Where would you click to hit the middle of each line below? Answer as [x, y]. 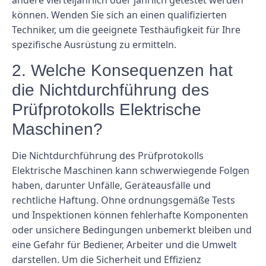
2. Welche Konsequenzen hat [122, 71]
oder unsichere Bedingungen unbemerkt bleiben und [132, 230]
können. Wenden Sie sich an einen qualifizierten [119, 15]
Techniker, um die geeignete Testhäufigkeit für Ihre [126, 30]
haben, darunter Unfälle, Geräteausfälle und [111, 186]
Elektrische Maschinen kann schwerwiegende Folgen [131, 171]
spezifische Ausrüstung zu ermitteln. [94, 45]
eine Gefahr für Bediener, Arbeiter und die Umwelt [124, 245]
